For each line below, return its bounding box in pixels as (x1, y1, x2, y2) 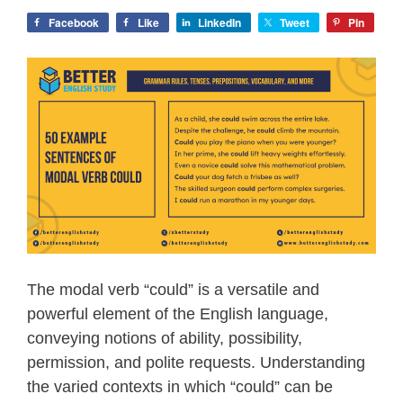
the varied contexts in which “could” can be (27, 377, 333, 396)
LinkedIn (198, 13, 241, 31)
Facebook (49, 13, 99, 31)
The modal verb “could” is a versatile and (27, 280, 319, 299)
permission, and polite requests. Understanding (27, 353, 365, 372)
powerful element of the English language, (27, 304, 328, 323)
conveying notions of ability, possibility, (27, 328, 302, 347)
